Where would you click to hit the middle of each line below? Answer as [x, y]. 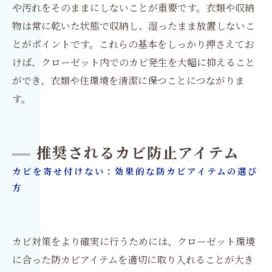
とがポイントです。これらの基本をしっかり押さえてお [133, 44]
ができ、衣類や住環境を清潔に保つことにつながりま [128, 80]
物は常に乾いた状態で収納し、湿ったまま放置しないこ [134, 25]
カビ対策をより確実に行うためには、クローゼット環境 [134, 241]
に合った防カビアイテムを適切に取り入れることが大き [133, 259]
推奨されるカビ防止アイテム [138, 154]
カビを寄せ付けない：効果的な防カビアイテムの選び [135, 172]
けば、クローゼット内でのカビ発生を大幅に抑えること [134, 62]
